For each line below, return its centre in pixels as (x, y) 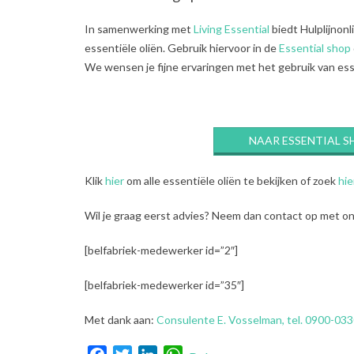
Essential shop (315, 47)
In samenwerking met (139, 28)
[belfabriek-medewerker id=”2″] (161, 250)
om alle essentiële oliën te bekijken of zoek (231, 180)
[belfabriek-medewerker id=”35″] (164, 284)
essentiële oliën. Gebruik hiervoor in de (182, 47)
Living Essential (232, 28)
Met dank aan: (121, 319)
